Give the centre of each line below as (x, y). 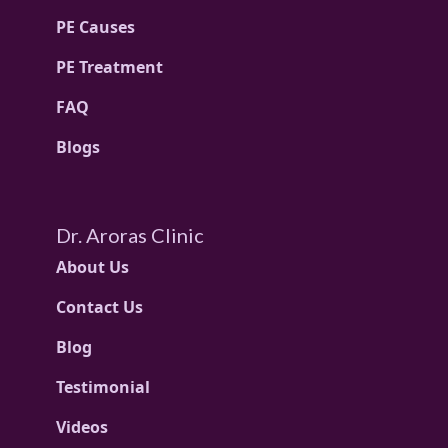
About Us (92, 267)
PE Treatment (109, 67)
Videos (82, 427)
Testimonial (103, 387)
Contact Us (99, 307)
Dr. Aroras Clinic (130, 235)
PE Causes (95, 27)
